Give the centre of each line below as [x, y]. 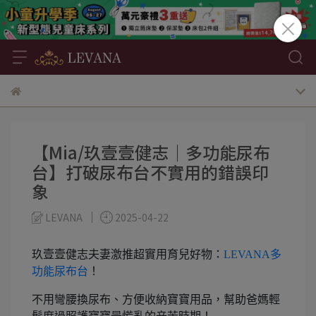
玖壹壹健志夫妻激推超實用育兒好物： [128, 254]
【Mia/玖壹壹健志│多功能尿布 [151, 152]
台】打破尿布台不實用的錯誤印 [150, 172]
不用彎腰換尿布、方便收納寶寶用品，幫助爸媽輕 [156, 299]
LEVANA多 [253, 254]
